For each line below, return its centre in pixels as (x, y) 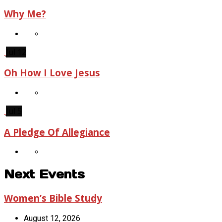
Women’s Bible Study (53, 198)
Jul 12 (16, 52)
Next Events (44, 174)
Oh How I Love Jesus (52, 73)
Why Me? (25, 13)
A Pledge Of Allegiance (57, 132)
